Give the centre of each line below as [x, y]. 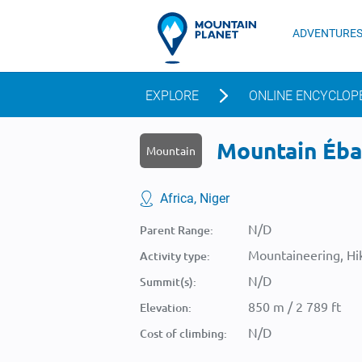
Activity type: [175, 256]
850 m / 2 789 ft [295, 306]
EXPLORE [172, 96]
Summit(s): [168, 282]
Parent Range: [177, 230]
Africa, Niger [195, 198]
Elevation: [166, 307]
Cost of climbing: [183, 333]
